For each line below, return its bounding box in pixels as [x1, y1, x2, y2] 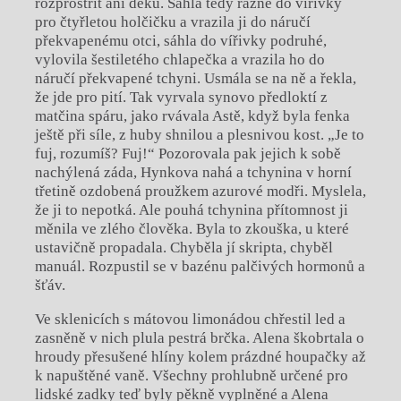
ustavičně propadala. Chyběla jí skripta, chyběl [34, 239, 333, 257]
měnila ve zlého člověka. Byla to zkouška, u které [34, 220, 349, 238]
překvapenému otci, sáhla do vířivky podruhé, [34, 32, 327, 50]
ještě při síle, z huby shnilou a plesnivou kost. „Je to [34, 126, 364, 144]
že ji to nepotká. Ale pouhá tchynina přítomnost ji [34, 201, 348, 219]
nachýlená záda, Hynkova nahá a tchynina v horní [34, 164, 352, 182]
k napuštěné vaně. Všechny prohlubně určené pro [34, 367, 348, 385]
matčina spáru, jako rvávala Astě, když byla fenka [34, 107, 350, 125]
